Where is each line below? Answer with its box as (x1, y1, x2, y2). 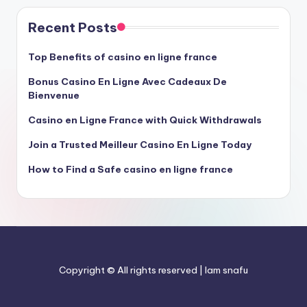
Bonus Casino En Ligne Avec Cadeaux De (28, 75, 227, 88)
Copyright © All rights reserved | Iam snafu (59, 264, 248, 277)
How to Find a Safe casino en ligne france (28, 163, 233, 176)
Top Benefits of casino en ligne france (28, 51, 217, 64)
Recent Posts (28, 19, 117, 36)
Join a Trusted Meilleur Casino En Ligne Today (28, 138, 251, 151)
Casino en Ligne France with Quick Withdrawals (28, 114, 262, 127)
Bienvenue (28, 89, 79, 102)
